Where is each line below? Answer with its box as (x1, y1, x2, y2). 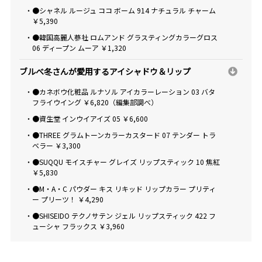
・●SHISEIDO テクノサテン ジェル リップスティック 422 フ (25, 210, 216, 220)
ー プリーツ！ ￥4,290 (32, 194, 104, 204)
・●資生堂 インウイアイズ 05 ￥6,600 (25, 113, 148, 123)
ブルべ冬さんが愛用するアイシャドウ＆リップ (19, 65, 191, 77)
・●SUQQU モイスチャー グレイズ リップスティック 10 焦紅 (25, 156, 220, 167)
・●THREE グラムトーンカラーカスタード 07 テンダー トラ (25, 129, 216, 140)
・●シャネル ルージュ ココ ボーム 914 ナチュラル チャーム (25, 5, 216, 15)
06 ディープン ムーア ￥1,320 (32, 42, 126, 53)
